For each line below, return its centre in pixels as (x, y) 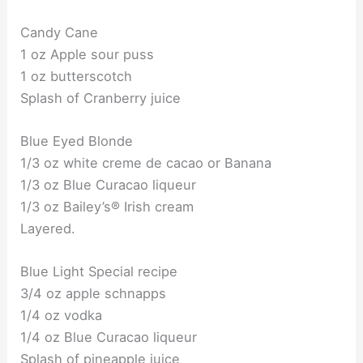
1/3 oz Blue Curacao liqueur (109, 184)
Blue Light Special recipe (99, 272)
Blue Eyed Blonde (77, 141)
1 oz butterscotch (77, 76)
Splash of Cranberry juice (101, 98)
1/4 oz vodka (62, 316)
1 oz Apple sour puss (88, 54)
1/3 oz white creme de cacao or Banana (146, 162)
